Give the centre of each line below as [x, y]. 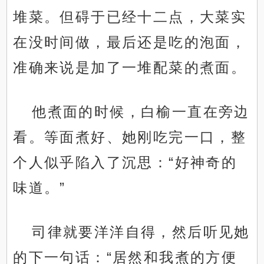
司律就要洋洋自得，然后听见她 [141, 232]
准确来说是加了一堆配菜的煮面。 [130, 68]
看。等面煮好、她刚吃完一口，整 [130, 137]
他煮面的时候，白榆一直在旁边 [141, 112]
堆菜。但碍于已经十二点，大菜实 [130, 17]
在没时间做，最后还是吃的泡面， [130, 42]
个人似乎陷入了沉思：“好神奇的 [125, 163]
